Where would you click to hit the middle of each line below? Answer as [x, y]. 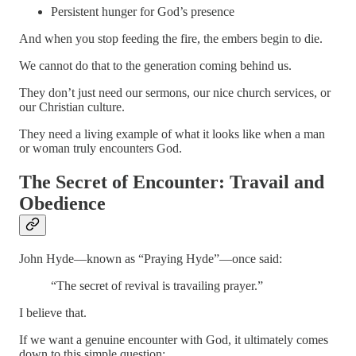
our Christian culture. [72, 107]
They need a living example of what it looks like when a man [172, 134]
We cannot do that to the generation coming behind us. [155, 66]
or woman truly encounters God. [101, 149]
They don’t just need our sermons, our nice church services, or [175, 93]
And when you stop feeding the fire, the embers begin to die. [171, 39]
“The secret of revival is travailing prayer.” [157, 286]
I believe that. [53, 313]
